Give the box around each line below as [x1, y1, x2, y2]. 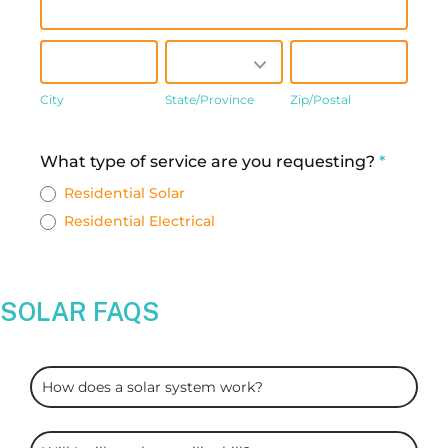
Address [39, 120, 106, 140]
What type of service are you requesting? [40, 151, 379, 171]
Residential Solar [60, 183, 185, 202]
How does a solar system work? [42, 378, 263, 397]
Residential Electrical [60, 211, 215, 230]
